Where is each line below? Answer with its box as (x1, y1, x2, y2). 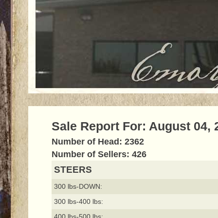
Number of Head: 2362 (51, 137, 144, 147)
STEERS (54, 164, 92, 175)
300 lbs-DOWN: (54, 182, 102, 191)
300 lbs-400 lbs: (54, 198, 103, 206)
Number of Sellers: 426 (51, 149, 146, 160)
